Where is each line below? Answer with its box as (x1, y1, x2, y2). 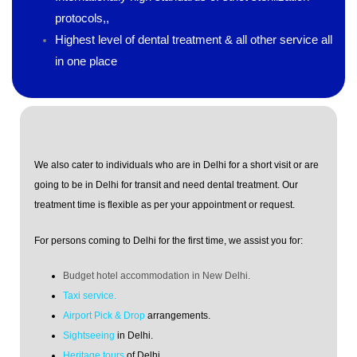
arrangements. (145, 309, 210, 321)
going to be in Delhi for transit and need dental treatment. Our (34, 179, 298, 191)
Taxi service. (63, 289, 116, 301)
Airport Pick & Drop (63, 309, 145, 321)
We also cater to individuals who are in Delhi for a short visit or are (34, 159, 319, 171)
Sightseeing (63, 329, 115, 341)
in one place (54, 55, 117, 69)
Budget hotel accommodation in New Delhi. (63, 269, 250, 281)
